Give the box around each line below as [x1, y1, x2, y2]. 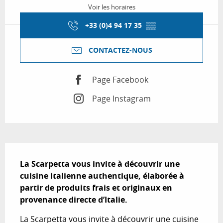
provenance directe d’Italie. [20, 194, 127, 206]
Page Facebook [92, 74, 148, 85]
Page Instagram [92, 93, 151, 104]
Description [5, 143, 65, 157]
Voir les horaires [88, 3, 135, 12]
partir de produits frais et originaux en [20, 182, 172, 194]
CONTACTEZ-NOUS [89, 45, 152, 56]
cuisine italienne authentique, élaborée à [20, 170, 184, 182]
